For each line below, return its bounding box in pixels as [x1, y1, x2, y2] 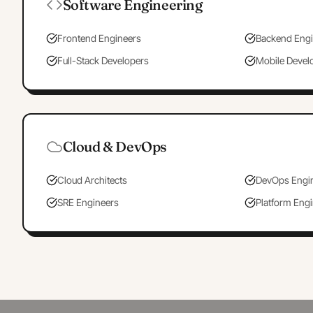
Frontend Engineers [57, 31, 141, 44]
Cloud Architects [57, 173, 127, 186]
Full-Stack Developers [57, 54, 149, 66]
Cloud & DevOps [62, 137, 167, 155]
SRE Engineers [57, 196, 119, 208]
